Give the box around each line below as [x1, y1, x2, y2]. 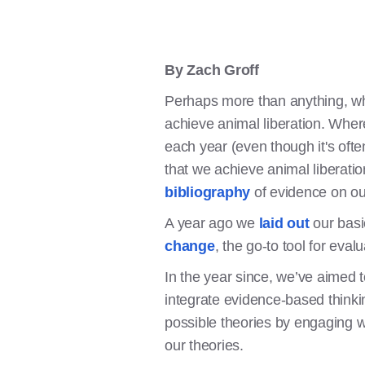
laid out [258, 215, 310, 231]
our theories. [165, 337, 244, 354]
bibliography [165, 184, 250, 200]
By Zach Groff [165, 62, 259, 78]
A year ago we [165, 215, 259, 231]
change [165, 238, 215, 254]
